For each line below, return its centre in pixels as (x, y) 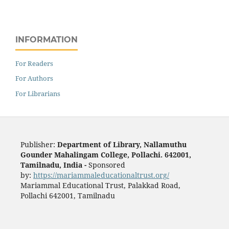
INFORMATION (47, 39)
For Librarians (38, 94)
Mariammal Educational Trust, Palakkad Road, (100, 186)
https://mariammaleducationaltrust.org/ (101, 175)
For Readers (34, 63)
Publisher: (39, 145)
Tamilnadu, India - (54, 165)
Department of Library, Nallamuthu (122, 145)
